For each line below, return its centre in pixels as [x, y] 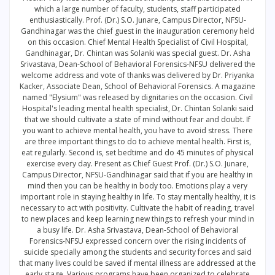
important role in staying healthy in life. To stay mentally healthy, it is [137, 197]
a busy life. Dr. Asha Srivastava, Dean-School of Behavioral [137, 230]
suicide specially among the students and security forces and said [137, 252]
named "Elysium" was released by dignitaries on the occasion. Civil [137, 97]
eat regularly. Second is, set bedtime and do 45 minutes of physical [137, 153]
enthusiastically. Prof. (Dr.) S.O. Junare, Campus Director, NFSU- [137, 20]
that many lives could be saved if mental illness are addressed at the [137, 263]
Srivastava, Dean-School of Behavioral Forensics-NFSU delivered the [137, 64]
